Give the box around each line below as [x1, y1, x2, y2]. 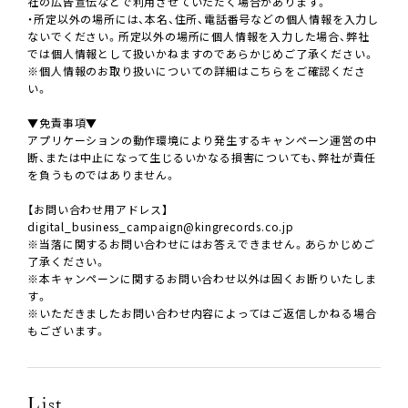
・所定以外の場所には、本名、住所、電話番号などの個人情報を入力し [27, 11, 380, 27]
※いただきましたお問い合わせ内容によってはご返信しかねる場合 [27, 305, 377, 321]
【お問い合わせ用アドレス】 [27, 201, 168, 218]
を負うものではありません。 [27, 167, 177, 183]
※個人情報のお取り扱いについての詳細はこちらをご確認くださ [27, 63, 366, 79]
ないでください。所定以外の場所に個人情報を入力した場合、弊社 [27, 28, 370, 45]
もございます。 [27, 322, 107, 339]
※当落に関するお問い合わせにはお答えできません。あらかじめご [27, 236, 375, 252]
